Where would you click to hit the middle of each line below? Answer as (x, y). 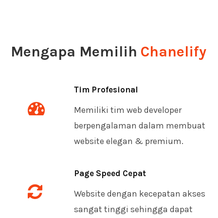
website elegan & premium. (129, 141)
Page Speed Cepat (110, 173)
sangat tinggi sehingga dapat (133, 209)
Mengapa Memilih (74, 51)
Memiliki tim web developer (128, 110)
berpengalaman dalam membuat (140, 125)
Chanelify (173, 51)
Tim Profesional (106, 89)
